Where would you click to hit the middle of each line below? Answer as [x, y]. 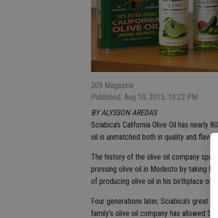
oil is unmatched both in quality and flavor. [154, 137]
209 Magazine [112, 85]
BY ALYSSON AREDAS [124, 112]
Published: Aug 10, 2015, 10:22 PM [144, 97]
